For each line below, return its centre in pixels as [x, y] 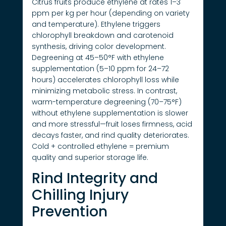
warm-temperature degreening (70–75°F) [106, 102]
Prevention [69, 212]
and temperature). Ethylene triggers [96, 24]
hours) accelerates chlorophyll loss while [105, 80]
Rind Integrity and [95, 179]
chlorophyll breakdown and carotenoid [102, 35]
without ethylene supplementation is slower [110, 113]
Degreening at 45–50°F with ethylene [98, 58]
